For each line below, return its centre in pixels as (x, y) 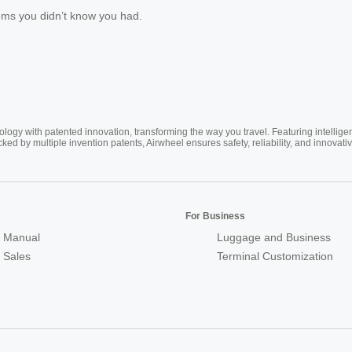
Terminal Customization (275, 256)
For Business (215, 216)
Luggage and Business (274, 237)
